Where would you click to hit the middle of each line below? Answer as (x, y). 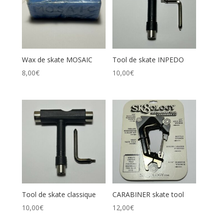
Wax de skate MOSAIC (57, 60)
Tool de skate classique (59, 194)
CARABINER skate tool (148, 194)
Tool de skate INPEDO (148, 60)
